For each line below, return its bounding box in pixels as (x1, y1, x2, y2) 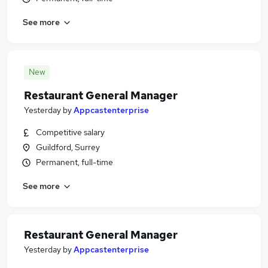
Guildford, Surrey (36, 142, 100, 153)
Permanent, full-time (36, 157, 113, 167)
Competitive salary (36, 127, 105, 138)
